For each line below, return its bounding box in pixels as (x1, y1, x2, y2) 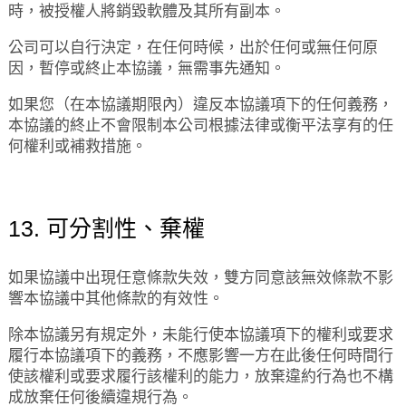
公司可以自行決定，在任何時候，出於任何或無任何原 (7, 39, 378, 56)
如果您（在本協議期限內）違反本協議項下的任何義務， (7, 96, 393, 113)
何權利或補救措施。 (7, 138, 147, 155)
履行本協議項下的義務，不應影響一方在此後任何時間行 (7, 347, 393, 364)
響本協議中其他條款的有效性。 (7, 290, 224, 307)
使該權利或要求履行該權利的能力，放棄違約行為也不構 (7, 368, 393, 385)
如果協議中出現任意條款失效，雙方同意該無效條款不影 (7, 269, 393, 286)
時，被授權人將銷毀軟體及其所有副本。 (7, 3, 285, 20)
